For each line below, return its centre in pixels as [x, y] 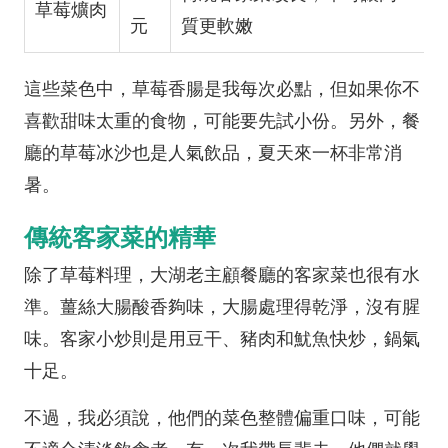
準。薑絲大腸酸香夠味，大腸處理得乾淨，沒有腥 [222, 307]
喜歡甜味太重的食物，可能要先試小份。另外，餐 [222, 121]
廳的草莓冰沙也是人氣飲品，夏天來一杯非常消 [213, 153]
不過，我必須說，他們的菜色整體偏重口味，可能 [222, 418]
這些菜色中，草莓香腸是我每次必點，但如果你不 [222, 89]
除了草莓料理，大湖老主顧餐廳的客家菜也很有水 [222, 275]
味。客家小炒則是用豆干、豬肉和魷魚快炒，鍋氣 [222, 339]
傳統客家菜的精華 [120, 237]
